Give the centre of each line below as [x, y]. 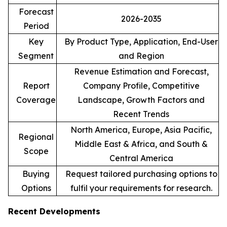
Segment [36, 55]
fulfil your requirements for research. [141, 188]
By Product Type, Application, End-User [141, 41]
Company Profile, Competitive [141, 85]
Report [36, 85]
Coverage [36, 100]
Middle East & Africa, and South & [141, 144]
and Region [141, 55]
